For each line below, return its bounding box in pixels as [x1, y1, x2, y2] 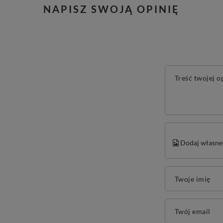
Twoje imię [174, 175, 211, 183]
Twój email [174, 207, 211, 216]
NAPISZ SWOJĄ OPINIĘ [43, 3, 180, 15]
